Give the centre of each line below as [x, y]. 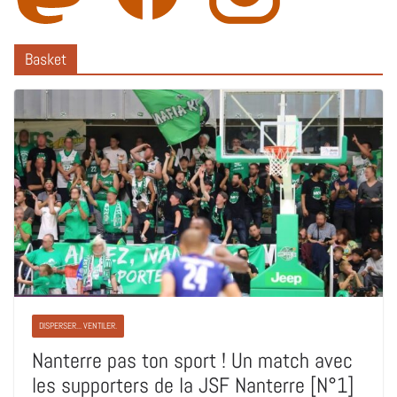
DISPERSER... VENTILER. [78, 325]
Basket [46, 58]
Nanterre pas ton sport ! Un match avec [192, 360]
